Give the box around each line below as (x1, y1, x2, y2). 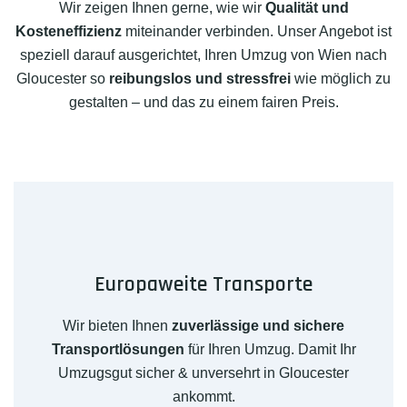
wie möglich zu (291, 71, 391, 87)
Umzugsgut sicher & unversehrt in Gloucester (58, 365, 349, 382)
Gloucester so (16, 71, 109, 87)
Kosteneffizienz (15, 24, 122, 40)
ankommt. (172, 389, 235, 405)
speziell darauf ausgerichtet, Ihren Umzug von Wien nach (20, 47, 387, 64)
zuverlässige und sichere (172, 318, 344, 334)
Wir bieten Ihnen (63, 318, 172, 334)
